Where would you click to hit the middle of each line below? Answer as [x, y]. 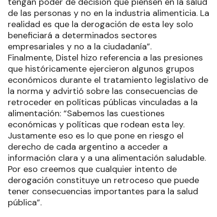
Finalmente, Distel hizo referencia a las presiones [105, 58]
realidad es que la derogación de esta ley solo [101, 24]
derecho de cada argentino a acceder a [88, 147]
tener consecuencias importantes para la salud [103, 191]
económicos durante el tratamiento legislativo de [108, 80]
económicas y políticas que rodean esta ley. [96, 124]
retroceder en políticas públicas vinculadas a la [103, 102]
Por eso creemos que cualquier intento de [92, 169]
